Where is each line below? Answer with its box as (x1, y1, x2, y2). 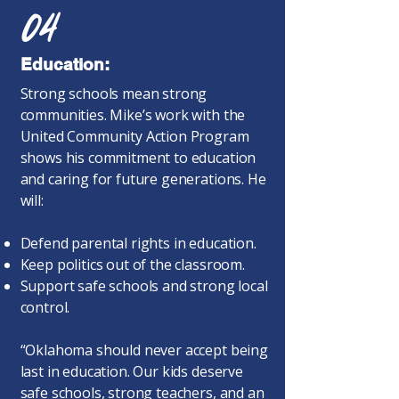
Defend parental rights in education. (20, 233, 256, 253)
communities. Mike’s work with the (20, 105, 246, 125)
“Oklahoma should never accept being (20, 340, 268, 360)
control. (20, 297, 70, 317)
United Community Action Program (20, 126, 249, 146)
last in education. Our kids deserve (20, 362, 243, 381)
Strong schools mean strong (20, 84, 208, 103)
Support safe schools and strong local (20, 276, 268, 296)
